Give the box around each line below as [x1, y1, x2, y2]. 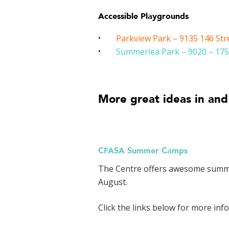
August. [98, 176, 127, 188]
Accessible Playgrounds [98, 11, 189, 22]
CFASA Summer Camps [98, 145, 188, 156]
